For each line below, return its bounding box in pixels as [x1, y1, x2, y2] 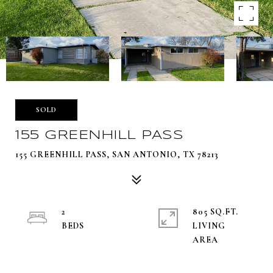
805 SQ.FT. [193, 207, 238, 217]
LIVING [193, 221, 225, 231]
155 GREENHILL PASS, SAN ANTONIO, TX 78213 [15, 149, 219, 160]
